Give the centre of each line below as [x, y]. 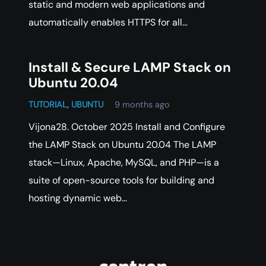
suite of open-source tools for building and [121, 180]
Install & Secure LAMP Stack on [130, 67]
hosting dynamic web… [78, 198]
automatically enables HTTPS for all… [108, 22]
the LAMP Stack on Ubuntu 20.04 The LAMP [122, 144]
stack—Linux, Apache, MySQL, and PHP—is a [124, 162]
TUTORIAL [48, 104]
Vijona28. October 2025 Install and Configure [127, 126]
